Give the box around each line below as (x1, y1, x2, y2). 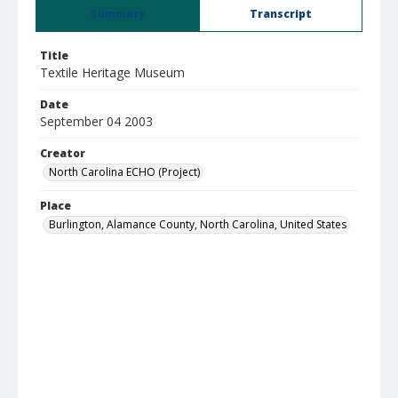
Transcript (250, 6, 312, 21)
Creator (40, 146, 85, 161)
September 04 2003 (40, 113, 153, 130)
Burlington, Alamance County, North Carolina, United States (49, 217, 346, 232)
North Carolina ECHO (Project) (49, 164, 200, 179)
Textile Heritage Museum (40, 64, 185, 81)
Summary (91, 6, 145, 21)
